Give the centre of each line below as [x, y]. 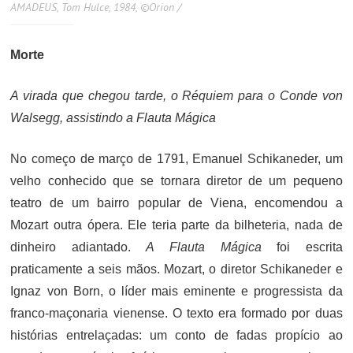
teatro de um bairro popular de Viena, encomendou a [176, 203]
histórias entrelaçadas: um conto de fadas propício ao [176, 336]
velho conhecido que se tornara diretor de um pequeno [176, 181]
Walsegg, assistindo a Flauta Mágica [113, 118]
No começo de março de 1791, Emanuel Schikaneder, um [176, 159]
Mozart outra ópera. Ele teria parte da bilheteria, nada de [176, 225]
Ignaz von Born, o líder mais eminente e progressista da [176, 292]
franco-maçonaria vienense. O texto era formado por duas [176, 314]
